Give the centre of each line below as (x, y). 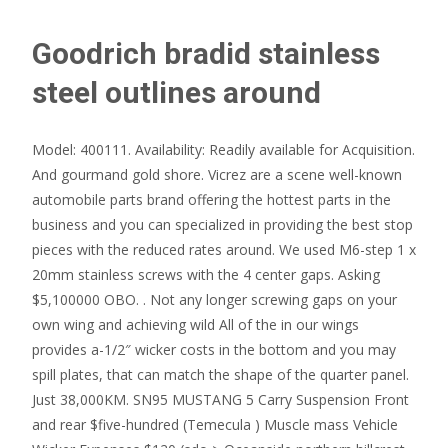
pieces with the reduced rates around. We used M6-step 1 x (224, 249)
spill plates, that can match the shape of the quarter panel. (220, 374)
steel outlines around (176, 92)
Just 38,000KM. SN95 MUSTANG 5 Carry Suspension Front (220, 399)
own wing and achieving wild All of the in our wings (195, 324)
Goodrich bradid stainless (206, 53)
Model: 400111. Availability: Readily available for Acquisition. (223, 149)
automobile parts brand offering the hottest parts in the (211, 199)
